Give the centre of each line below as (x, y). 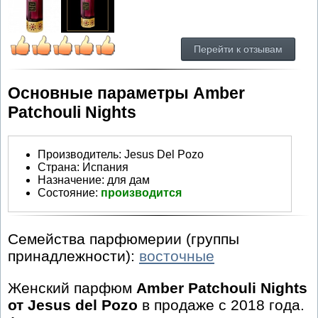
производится (141, 192)
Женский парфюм (72, 288)
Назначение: (71, 180)
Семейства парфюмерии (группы (124, 239)
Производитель (78, 154)
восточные (177, 256)
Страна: (59, 167)
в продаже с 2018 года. (221, 305)
